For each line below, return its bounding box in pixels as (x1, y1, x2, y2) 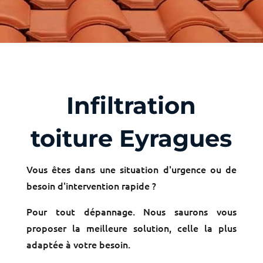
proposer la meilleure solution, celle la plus (26, 221, 237, 234)
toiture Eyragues (31, 124, 232, 153)
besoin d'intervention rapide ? (26, 179, 156, 192)
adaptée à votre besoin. (26, 238, 130, 251)
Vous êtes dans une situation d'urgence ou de (26, 163, 237, 176)
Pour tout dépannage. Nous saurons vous (26, 205, 237, 218)
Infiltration (66, 91, 197, 120)
